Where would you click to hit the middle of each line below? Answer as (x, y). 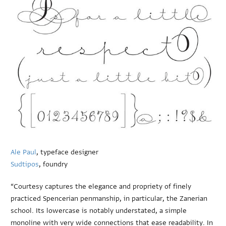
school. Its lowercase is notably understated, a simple (99, 210)
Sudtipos (25, 164)
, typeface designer (68, 152)
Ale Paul (24, 152)
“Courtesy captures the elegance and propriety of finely (101, 186)
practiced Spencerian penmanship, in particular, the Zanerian (109, 198)
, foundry (53, 164)
